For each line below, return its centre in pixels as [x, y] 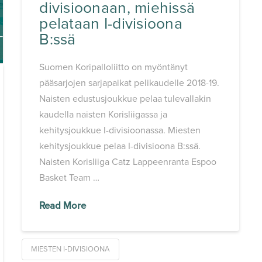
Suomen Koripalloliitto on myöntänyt [114, 67]
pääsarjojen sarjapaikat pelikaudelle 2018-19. [130, 83]
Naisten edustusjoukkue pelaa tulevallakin [125, 99]
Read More [63, 206]
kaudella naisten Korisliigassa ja [104, 114]
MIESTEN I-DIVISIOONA [70, 249]
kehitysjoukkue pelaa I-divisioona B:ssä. [121, 146]
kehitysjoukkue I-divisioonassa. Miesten [120, 130]
